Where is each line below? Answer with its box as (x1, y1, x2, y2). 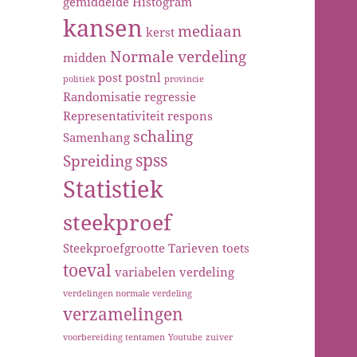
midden (63, 49, 108, 67)
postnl (125, 69, 162, 87)
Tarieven (168, 239, 220, 257)
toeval (63, 258, 112, 282)
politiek (63, 73, 96, 85)
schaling (133, 126, 194, 147)
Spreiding (63, 151, 133, 171)
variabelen (115, 263, 177, 281)
